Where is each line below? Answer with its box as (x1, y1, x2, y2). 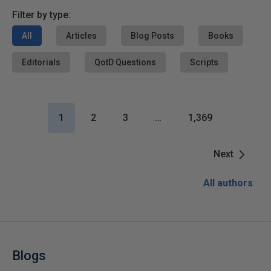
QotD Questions (94, 57, 156, 67)
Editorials (22, 57, 60, 67)
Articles (66, 31, 97, 41)
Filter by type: (12, 9, 71, 21)
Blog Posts (131, 31, 174, 41)
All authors (203, 177, 253, 189)
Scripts (190, 57, 218, 67)
